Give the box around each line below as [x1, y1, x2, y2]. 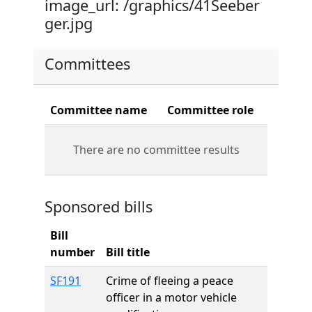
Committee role [167, 102, 253, 118]
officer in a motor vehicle [106, 290, 237, 305]
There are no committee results [72, 142, 240, 157]
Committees [45, 54, 130, 74]
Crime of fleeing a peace [106, 273, 233, 288]
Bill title [106, 244, 150, 260]
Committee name [50, 102, 147, 118]
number [50, 244, 95, 260]
